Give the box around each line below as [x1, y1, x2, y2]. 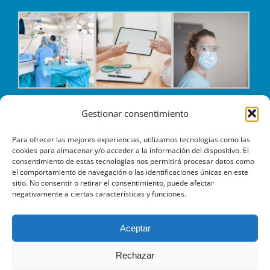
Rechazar [116, 250, 154, 260]
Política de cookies [146, 247, 208, 258]
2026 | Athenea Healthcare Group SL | [74, 233, 222, 243]
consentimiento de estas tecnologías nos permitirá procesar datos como [12, 156, 254, 166]
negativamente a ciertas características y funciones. [12, 189, 186, 199]
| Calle [207, 247, 242, 258]
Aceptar [119, 222, 151, 233]
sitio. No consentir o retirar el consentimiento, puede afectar [12, 178, 214, 188]
